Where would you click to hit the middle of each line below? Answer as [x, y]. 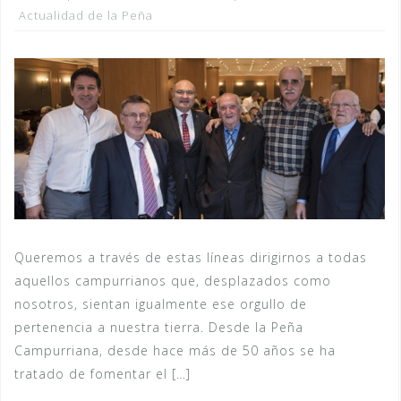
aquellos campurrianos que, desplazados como [173, 280]
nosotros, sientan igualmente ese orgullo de [161, 303]
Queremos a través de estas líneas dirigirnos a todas [191, 257]
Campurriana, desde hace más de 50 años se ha [175, 350]
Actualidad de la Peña [86, 15]
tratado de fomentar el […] [102, 373]
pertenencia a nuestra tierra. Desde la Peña [159, 327]
